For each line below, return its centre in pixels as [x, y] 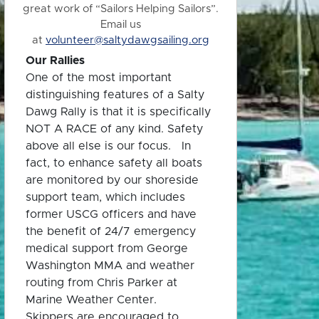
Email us [121, 25]
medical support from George [107, 249]
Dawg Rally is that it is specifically [118, 112]
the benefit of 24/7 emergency [111, 231]
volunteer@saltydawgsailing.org [127, 40]
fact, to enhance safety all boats [114, 163]
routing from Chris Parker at [101, 283]
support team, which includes [105, 197]
